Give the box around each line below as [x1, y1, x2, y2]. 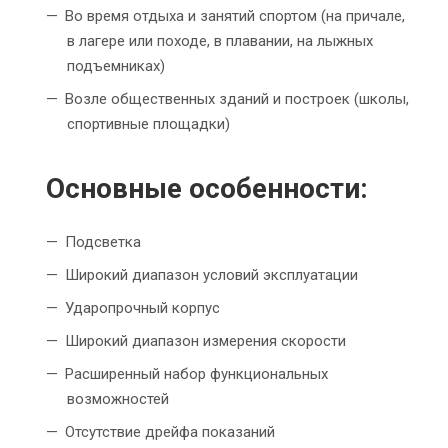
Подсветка [65, 233, 141, 252]
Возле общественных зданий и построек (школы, [65, 90, 409, 109]
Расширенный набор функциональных [65, 365, 328, 384]
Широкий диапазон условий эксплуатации [65, 266, 358, 285]
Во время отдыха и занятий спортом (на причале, [65, 7, 405, 26]
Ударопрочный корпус [65, 299, 220, 318]
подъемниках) [67, 57, 165, 76]
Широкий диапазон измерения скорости [65, 332, 346, 351]
